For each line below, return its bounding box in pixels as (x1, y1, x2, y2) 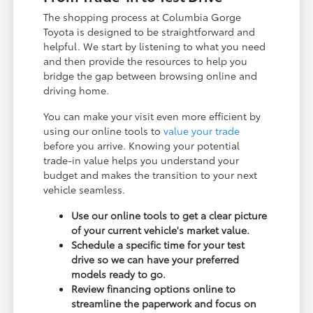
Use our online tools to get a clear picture (71, 208, 268, 222)
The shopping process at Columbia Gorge (43, 9, 242, 24)
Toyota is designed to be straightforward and (43, 24, 256, 38)
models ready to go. (71, 266, 166, 281)
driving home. (43, 82, 110, 97)
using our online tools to (43, 123, 164, 138)
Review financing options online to (71, 281, 236, 296)
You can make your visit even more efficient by (43, 108, 261, 123)
